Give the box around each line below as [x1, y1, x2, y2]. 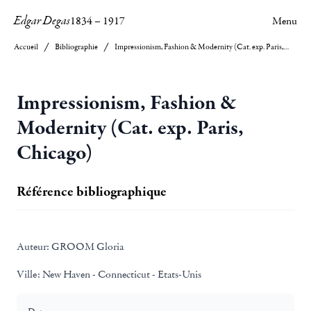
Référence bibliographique [17, 183, 167, 201]
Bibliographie [55, 42, 98, 52]
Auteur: [17, 239, 49, 253]
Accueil [14, 42, 38, 52]
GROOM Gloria [49, 239, 124, 253]
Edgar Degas [14, 12, 70, 29]
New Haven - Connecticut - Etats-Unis [40, 267, 201, 281]
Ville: [17, 267, 40, 281]
